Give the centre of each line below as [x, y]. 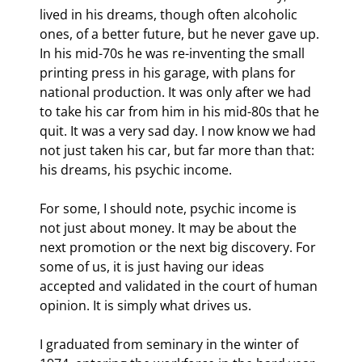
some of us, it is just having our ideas [154, 266]
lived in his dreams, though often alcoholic [170, 14]
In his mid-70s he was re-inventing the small [174, 53]
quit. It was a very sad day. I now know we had [179, 130]
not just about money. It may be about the [170, 227]
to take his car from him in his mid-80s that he [181, 111]
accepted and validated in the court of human [180, 286]
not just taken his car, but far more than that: [179, 150]
